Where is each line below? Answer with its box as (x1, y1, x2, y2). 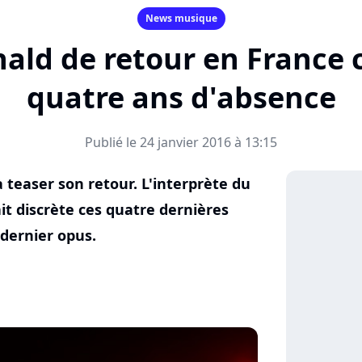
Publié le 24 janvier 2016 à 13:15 (85, 133, 277, 151)
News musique (145, 11, 217, 25)
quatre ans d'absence (26, 78, 336, 117)
